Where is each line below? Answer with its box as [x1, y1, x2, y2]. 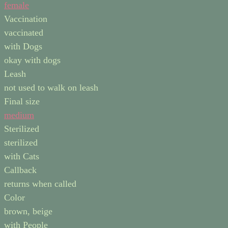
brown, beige [4, 206, 52, 216]
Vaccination [4, 13, 47, 24]
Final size [4, 96, 40, 106]
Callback [4, 164, 37, 175]
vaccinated [4, 27, 43, 38]
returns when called [4, 178, 76, 189]
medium [4, 109, 34, 120]
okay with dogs [4, 54, 61, 65]
